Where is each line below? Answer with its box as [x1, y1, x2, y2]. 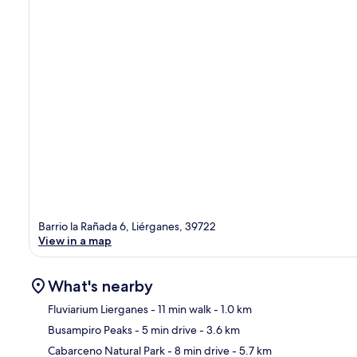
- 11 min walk [148, 301, 211, 316]
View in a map [38, 233, 112, 248]
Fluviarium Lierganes [48, 301, 148, 316]
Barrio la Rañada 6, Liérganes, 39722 [38, 218, 216, 233]
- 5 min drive [132, 322, 197, 337]
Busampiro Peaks [48, 322, 132, 337]
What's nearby [48, 276, 153, 296]
